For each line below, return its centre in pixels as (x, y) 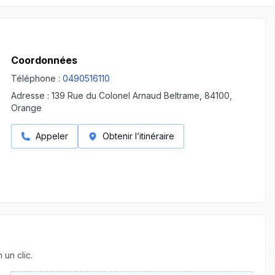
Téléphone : (36, 78)
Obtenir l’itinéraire (138, 136)
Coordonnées (44, 60)
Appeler (52, 136)
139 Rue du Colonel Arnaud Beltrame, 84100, (142, 95)
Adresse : (30, 95)
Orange (26, 108)
